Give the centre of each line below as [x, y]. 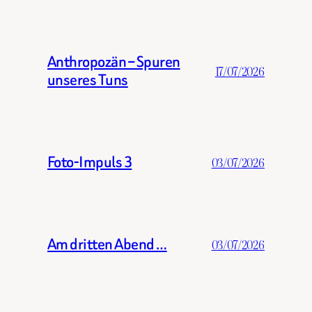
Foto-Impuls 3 [90, 162]
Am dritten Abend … [107, 244]
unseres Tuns [88, 80]
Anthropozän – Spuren [114, 62]
